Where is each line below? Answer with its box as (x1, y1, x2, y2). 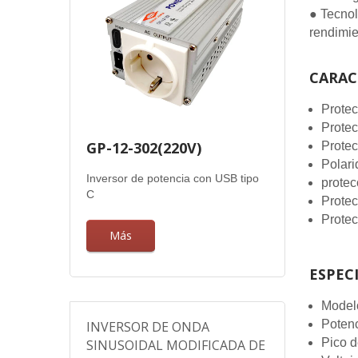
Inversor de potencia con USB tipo (86, 172, 259, 185)
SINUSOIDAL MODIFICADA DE (86, 336, 265, 354)
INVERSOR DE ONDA (86, 318, 209, 336)
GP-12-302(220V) (86, 138, 201, 157)
